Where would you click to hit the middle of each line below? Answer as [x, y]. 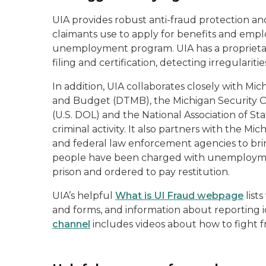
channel [71, 224]
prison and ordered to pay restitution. [141, 172]
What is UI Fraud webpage [179, 196]
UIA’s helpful [84, 196]
